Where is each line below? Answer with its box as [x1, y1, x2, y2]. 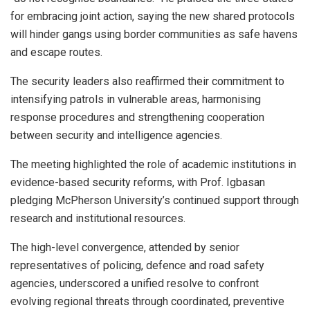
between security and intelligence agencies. [10, 128, 222, 142]
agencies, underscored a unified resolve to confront [10, 276, 259, 290]
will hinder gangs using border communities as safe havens [10, 27, 298, 41]
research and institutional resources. [10, 211, 185, 225]
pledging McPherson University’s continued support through [10, 193, 299, 207]
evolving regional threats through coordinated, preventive [10, 294, 284, 308]
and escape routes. [10, 45, 102, 59]
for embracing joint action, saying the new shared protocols [10, 9, 295, 23]
